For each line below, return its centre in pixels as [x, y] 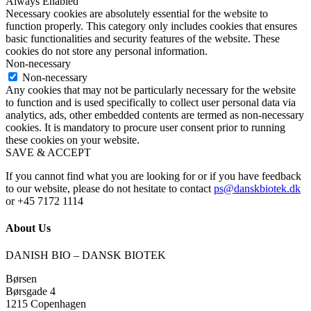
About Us [28, 228]
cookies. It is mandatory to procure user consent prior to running [145, 127]
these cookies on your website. [73, 140]
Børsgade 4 [31, 292]
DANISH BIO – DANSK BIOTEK [86, 255]
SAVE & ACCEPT [48, 152]
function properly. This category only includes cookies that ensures [151, 26]
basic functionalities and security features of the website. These [143, 38]
